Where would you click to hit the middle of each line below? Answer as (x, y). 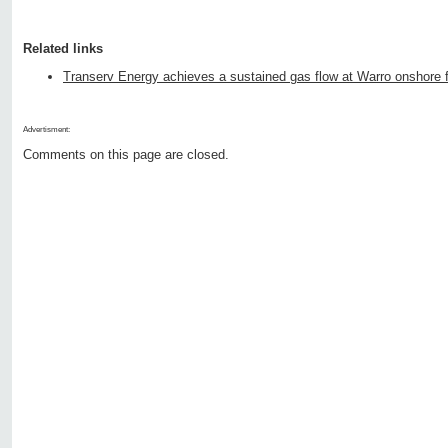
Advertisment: (46, 130)
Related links (63, 49)
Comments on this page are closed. (126, 155)
